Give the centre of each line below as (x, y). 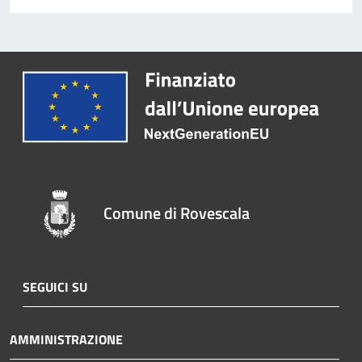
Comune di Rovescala (177, 213)
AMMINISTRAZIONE (66, 339)
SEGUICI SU (55, 286)
